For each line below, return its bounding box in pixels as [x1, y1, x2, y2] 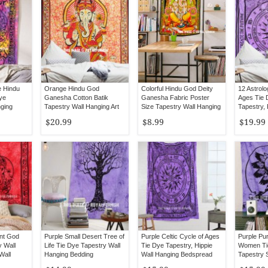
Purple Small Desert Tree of [44, 233, 124, 240]
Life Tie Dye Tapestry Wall [44, 242, 120, 249]
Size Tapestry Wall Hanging [141, 103, 221, 110]
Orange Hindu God [44, 85, 99, 92]
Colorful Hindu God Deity [141, 85, 213, 92]
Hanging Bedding [44, 251, 93, 258]
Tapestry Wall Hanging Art [44, 103, 119, 110]
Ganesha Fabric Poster [141, 94, 209, 101]
